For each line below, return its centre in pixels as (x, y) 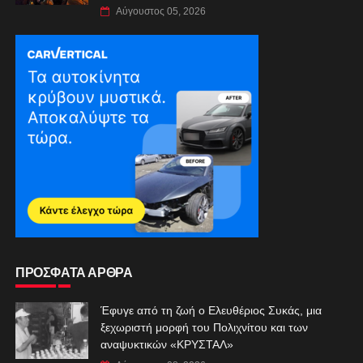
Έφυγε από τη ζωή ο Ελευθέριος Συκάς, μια (211, 310)
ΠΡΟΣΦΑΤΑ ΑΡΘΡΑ (74, 272)
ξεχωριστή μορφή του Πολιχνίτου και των (204, 327)
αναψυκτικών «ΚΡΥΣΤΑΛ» (167, 344)
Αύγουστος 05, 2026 (160, 11)
